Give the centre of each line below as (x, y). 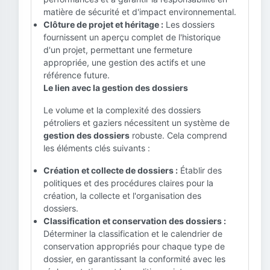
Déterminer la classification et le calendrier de (133, 234)
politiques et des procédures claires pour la (128, 183)
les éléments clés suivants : (97, 148)
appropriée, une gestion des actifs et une (124, 62)
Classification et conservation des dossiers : (135, 221)
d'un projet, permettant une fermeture (118, 50)
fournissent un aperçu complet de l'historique (132, 37)
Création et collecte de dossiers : (111, 170)
